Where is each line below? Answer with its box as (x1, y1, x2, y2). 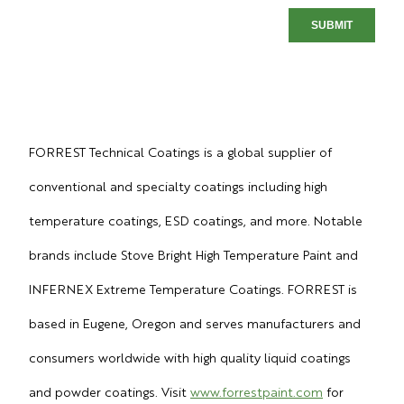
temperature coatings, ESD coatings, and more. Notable (29, 211, 363, 228)
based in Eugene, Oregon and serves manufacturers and (29, 314, 361, 331)
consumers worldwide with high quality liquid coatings (29, 348, 351, 365)
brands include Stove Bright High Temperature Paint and (29, 245, 358, 262)
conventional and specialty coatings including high (29, 177, 327, 194)
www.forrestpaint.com (190, 382, 323, 399)
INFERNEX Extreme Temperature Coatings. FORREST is (29, 280, 357, 297)
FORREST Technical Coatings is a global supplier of (29, 142, 332, 160)
